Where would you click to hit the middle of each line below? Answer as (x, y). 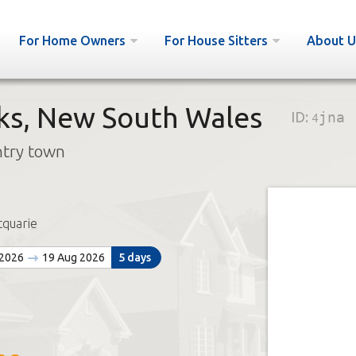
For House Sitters (216, 41)
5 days (134, 257)
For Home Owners (72, 41)
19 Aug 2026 (72, 257)
